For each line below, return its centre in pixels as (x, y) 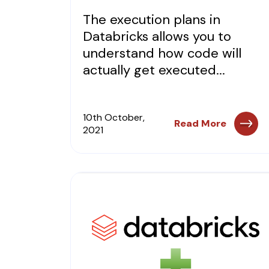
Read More (200, 123)
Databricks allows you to (157, 36)
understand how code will (162, 53)
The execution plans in (152, 20)
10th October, (114, 117)
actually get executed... (154, 70)
